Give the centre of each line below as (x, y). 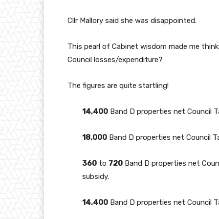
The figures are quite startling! (118, 86)
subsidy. (96, 177)
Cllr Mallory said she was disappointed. (132, 21)
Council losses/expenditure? (115, 60)
